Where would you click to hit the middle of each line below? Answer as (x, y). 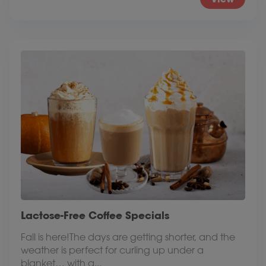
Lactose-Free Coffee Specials (95, 215)
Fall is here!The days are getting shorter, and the (128, 237)
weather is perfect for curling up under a (112, 250)
